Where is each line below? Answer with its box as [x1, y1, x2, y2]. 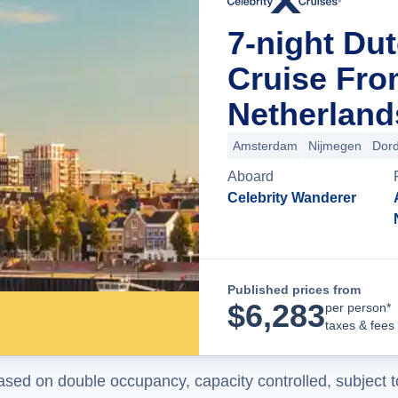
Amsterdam [233, 139, 298, 153]
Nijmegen [308, 139, 362, 153]
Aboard [227, 169, 274, 184]
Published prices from [227, 283, 361, 297]
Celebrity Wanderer [227, 190, 356, 205]
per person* [325, 300, 391, 314]
